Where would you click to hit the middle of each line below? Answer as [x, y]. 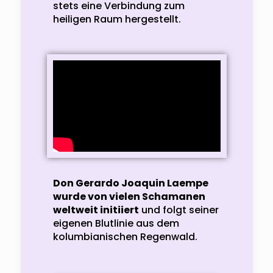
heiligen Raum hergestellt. [117, 19]
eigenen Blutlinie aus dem [116, 223]
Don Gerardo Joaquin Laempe [130, 183]
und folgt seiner [179, 210]
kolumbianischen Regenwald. [126, 236]
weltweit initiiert [96, 210]
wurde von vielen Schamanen [129, 196]
